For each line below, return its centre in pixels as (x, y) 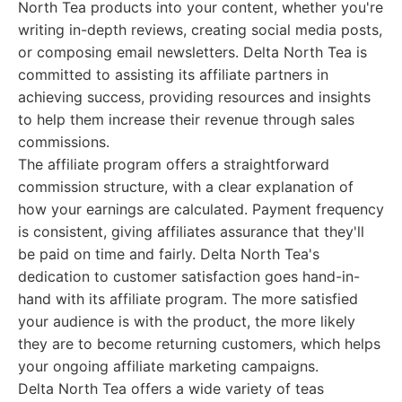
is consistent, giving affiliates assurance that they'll (191, 232)
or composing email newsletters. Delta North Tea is (192, 52)
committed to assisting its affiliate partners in (173, 74)
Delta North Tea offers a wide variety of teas (171, 389)
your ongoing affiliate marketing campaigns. (168, 366)
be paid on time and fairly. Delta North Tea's (169, 254)
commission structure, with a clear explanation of (186, 187)
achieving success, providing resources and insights (194, 97)
